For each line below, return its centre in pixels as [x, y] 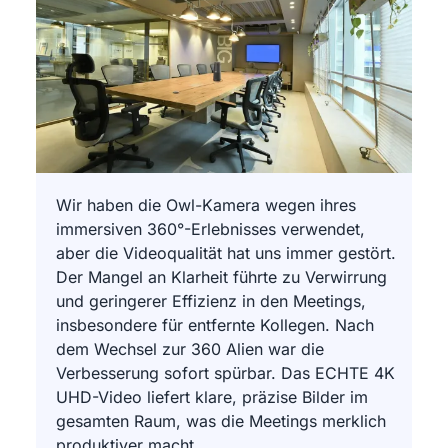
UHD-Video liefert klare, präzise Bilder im [212, 397]
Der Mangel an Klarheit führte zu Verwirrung [221, 277]
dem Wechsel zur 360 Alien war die [190, 349]
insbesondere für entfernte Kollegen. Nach [215, 325]
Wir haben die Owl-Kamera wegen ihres [206, 205]
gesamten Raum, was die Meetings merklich [221, 421]
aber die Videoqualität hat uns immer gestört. [226, 253]
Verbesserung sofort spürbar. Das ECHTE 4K [225, 373]
